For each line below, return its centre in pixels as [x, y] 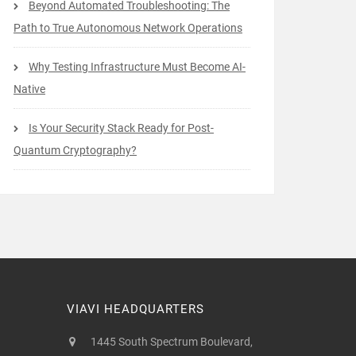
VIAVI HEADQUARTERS [135, 309]
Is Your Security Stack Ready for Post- [121, 128]
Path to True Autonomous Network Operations [128, 28]
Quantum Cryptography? [75, 150]
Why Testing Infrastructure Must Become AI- [137, 67]
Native [29, 89]
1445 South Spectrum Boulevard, [171, 342]
